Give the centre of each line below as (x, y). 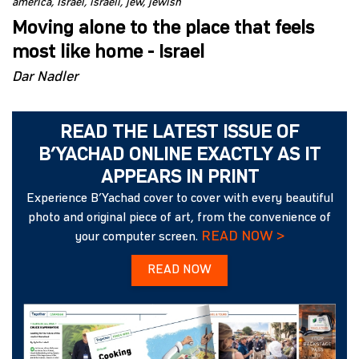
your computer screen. (138, 237)
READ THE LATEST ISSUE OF (179, 133)
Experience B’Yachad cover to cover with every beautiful (179, 199)
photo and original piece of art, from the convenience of (179, 218)
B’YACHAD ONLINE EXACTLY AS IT (179, 155)
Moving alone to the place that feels (163, 29)
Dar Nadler (45, 77)
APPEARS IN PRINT (179, 178)
